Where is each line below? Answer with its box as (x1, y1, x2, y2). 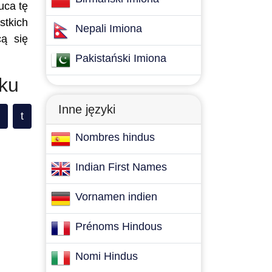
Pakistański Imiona (75, 52, 166, 64)
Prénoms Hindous (75, 220, 162, 233)
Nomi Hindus (75, 250, 138, 262)
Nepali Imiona (75, 22, 142, 35)
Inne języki (58, 103, 115, 116)
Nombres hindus (75, 131, 155, 143)
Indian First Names (75, 161, 167, 173)
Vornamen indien (75, 191, 157, 203)
